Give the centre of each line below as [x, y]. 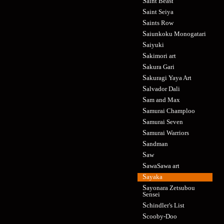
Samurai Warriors [168, 133]
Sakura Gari [160, 67]
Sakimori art [161, 56]
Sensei [151, 194]
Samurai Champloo [171, 111]
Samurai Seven [165, 122]
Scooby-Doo [162, 216]
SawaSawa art [163, 166]
